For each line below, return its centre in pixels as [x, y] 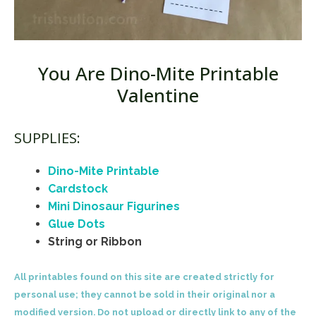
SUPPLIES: [47, 138]
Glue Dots [77, 224]
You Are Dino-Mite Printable [158, 74]
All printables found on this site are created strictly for [144, 277]
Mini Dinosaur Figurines [114, 207]
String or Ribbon [95, 242]
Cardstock [78, 189]
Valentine [158, 96]
